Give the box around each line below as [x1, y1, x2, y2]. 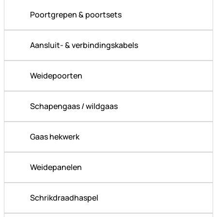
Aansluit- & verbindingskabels [30, 40, 138, 51]
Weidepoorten [30, 70, 82, 81]
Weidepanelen [30, 162, 82, 173]
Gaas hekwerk [30, 131, 79, 142]
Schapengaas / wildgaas [30, 101, 118, 112]
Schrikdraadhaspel [30, 192, 98, 203]
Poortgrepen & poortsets [30, 9, 122, 20]
